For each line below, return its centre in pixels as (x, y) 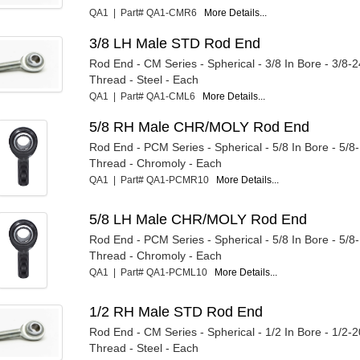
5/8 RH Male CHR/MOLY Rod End (200, 127)
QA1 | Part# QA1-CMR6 (147, 12)
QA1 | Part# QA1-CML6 (146, 96)
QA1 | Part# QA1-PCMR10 (153, 180)
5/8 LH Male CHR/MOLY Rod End (198, 219)
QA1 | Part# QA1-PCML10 (152, 272)
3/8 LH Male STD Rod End (175, 43)
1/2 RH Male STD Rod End (176, 311)
